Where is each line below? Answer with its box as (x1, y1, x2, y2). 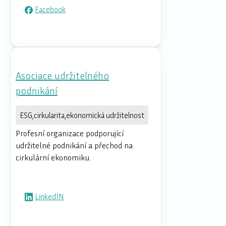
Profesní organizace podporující (16, 128, 124, 139)
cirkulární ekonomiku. (16, 152, 91, 163)
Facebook (35, 5, 66, 14)
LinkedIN (35, 191, 64, 201)
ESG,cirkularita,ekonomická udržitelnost (20, 110, 144, 120)
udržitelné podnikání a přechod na (16, 140, 133, 151)
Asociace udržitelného (16, 69, 109, 82)
